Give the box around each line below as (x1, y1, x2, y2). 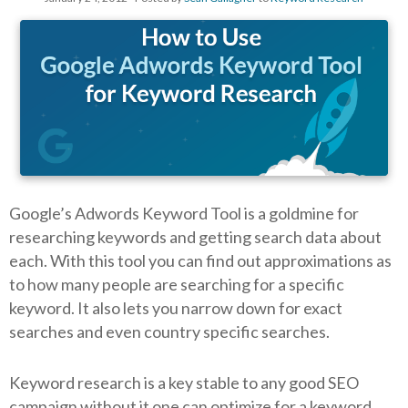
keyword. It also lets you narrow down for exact (9, 298, 342, 319)
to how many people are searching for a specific (9, 274, 344, 295)
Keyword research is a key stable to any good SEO (9, 372, 359, 393)
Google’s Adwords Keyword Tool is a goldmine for (9, 203, 359, 224)
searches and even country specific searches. (9, 321, 330, 342)
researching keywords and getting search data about (9, 227, 382, 248)
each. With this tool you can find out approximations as (9, 250, 392, 271)
